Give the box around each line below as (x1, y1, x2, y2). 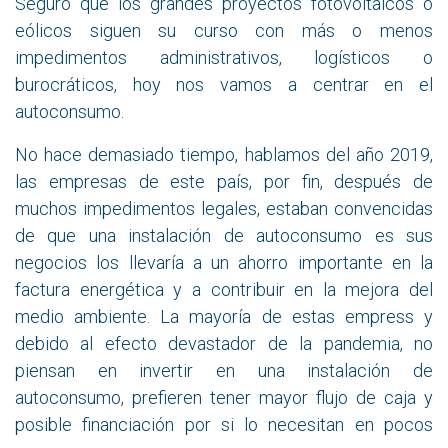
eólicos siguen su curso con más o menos (15, 19, 433, 41)
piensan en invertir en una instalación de (15, 359, 433, 381)
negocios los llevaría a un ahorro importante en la (15, 251, 433, 273)
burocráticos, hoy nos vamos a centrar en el (15, 73, 433, 95)
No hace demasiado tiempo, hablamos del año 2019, (15, 143, 433, 165)
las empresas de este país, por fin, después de (15, 170, 433, 192)
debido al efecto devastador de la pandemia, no (15, 332, 433, 354)
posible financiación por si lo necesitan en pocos (15, 413, 433, 435)
